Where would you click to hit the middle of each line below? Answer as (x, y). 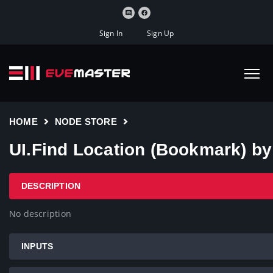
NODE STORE (86, 122)
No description (40, 214)
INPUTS (37, 246)
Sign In (111, 33)
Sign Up (161, 33)
